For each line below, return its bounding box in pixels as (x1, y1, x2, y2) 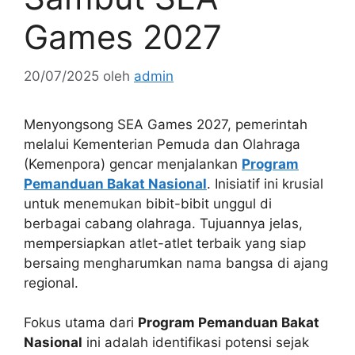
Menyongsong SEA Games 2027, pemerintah (24, 116, 307, 132)
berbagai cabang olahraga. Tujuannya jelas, (24, 215, 303, 231)
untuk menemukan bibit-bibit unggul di (24, 195, 272, 212)
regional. (24, 274, 78, 291)
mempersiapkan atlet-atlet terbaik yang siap (24, 235, 306, 251)
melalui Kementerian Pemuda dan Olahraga (24, 136, 300, 152)
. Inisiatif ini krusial (207, 175, 323, 192)
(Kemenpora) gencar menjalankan (24, 155, 242, 172)
